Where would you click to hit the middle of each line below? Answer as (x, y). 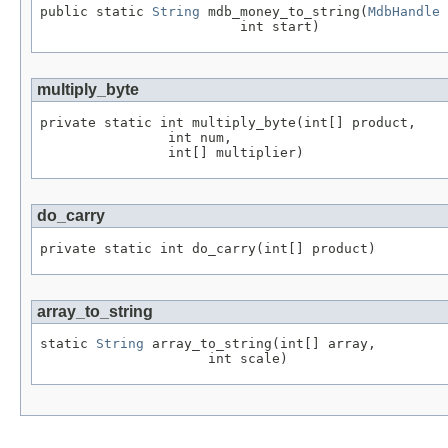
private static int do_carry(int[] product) (208, 248)
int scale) (164, 359)
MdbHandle (404, 12)
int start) (180, 27)
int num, (136, 138)
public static (96, 12)
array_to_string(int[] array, (260, 344)
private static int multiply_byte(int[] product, (228, 123)
